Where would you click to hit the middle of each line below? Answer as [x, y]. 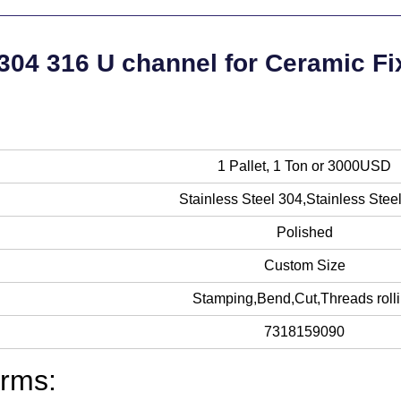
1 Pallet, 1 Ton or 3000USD [304, 166]
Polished [304, 232]
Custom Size [304, 265]
